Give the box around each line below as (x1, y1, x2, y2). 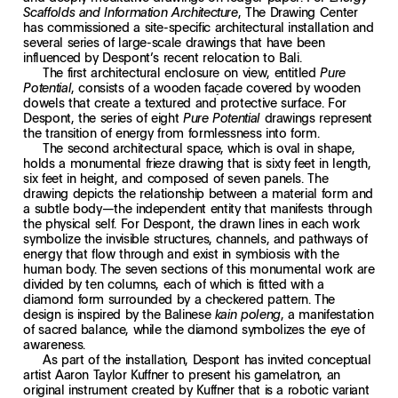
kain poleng (214, 306, 281, 323)
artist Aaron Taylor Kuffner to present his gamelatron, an (23, 365, 340, 384)
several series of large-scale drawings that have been (23, 33, 325, 52)
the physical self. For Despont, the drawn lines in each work (23, 214, 360, 233)
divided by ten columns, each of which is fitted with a (23, 275, 324, 293)
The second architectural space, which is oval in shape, (42, 139, 355, 157)
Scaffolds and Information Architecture (23, 4, 238, 21)
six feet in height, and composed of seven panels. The (23, 169, 329, 187)
